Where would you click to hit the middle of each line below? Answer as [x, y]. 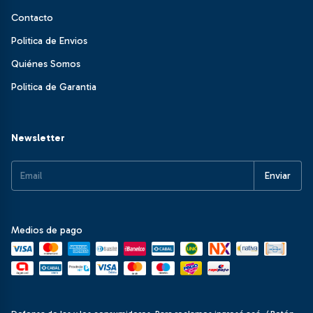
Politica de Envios [49, 41]
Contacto [32, 18]
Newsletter [38, 138]
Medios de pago [47, 230]
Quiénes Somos [46, 64]
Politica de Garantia [54, 87]
